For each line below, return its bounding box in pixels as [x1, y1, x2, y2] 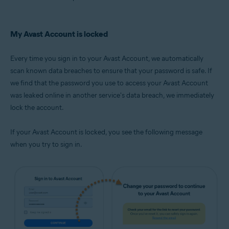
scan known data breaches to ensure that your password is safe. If [10, 66, 212, 76]
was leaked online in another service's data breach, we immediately [10, 91, 214, 100]
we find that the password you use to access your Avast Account [10, 79, 208, 88]
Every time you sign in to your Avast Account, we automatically [10, 54, 203, 63]
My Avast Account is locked [10, 29, 108, 39]
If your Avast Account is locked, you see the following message [10, 128, 202, 137]
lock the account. [10, 103, 64, 112]
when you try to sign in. [10, 140, 82, 149]
